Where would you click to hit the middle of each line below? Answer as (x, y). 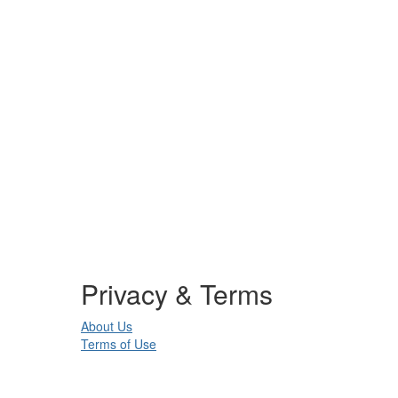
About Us (107, 326)
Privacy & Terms (177, 294)
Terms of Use (119, 344)
